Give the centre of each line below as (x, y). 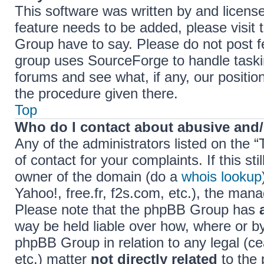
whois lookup (222, 176)
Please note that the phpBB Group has (137, 209)
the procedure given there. (96, 93)
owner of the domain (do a (98, 176)
